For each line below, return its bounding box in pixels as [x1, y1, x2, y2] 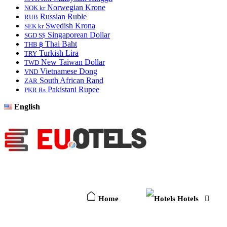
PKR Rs [24, 86, 46, 94]
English [14, 102, 40, 111]
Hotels [175, 194, 201, 203]
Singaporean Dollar [46, 30, 110, 39]
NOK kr [24, 4, 45, 12]
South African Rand [37, 76, 103, 85]
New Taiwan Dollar [39, 58, 105, 66]
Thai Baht [43, 40, 77, 48]
